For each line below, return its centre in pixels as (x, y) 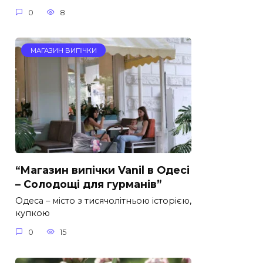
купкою (33, 213)
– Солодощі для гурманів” (88, 184)
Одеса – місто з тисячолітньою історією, (103, 201)
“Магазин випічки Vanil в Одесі (102, 170)
